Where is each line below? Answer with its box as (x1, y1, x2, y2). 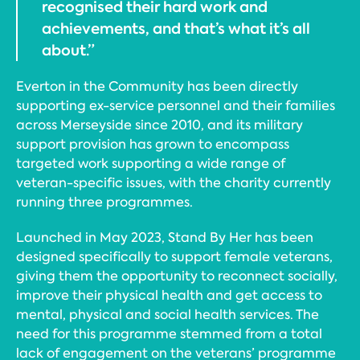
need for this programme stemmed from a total (16, 325, 322, 342)
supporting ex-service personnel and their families (16, 97, 335, 114)
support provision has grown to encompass (16, 136, 289, 153)
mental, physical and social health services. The (16, 306, 319, 323)
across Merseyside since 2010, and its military (16, 117, 303, 133)
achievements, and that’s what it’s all (42, 18, 310, 39)
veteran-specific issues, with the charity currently (16, 174, 331, 191)
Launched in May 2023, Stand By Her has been (16, 229, 313, 246)
